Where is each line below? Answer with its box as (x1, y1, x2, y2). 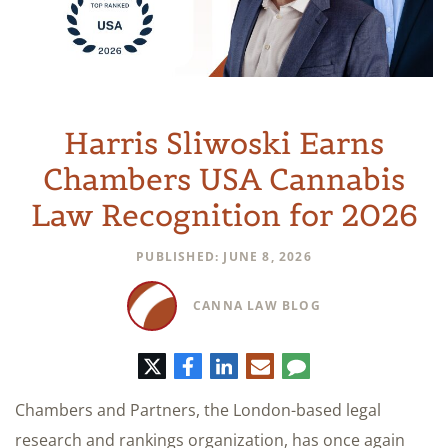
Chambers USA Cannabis (43, 159, 405, 198)
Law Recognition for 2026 (30, 195, 418, 234)
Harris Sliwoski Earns (64, 123, 384, 162)
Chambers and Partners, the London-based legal (15, 398, 381, 421)
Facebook (192, 352, 265, 375)
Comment (304, 352, 380, 375)
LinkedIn (231, 352, 295, 375)
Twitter (160, 352, 214, 375)
